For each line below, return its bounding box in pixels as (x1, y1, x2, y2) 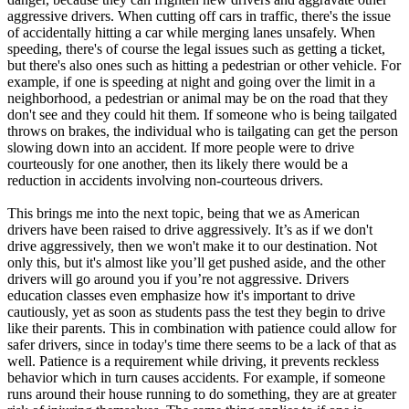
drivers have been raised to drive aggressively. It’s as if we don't (7, 221, 372, 237)
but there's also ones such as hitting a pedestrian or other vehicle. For (7, 57, 401, 73)
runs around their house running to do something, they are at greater (7, 385, 396, 402)
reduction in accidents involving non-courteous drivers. (7, 172, 323, 188)
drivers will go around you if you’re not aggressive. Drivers (7, 270, 349, 287)
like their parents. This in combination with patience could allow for (7, 320, 396, 336)
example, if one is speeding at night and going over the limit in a (7, 73, 375, 89)
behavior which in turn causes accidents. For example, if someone (7, 369, 385, 385)
